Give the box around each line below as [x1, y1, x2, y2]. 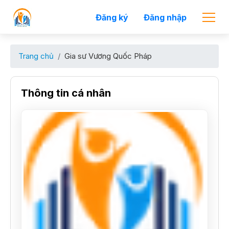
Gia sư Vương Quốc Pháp [64, 51, 152, 61]
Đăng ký [96, 12, 128, 22]
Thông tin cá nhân [21, 87, 111, 99]
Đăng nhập [144, 12, 187, 22]
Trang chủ [18, 51, 54, 61]
